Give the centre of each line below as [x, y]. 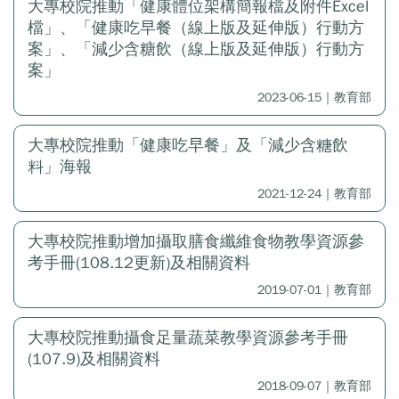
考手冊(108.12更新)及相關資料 [139, 263]
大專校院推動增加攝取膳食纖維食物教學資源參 [196, 241]
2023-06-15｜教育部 [314, 98]
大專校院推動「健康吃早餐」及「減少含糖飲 [188, 145]
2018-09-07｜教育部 [314, 386]
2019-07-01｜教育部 [314, 290]
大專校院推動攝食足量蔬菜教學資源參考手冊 [188, 338]
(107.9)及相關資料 [94, 359]
